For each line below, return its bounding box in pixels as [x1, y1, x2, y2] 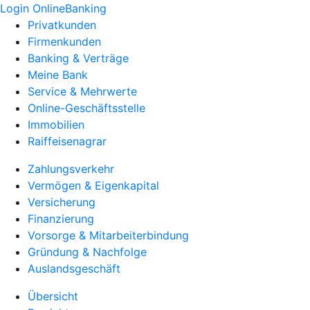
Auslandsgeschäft [28, 262, 120, 275]
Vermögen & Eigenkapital [28, 179, 159, 192]
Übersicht [28, 289, 78, 303]
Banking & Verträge [28, 51, 129, 65]
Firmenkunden [28, 35, 101, 48]
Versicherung [28, 195, 95, 209]
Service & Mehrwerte [28, 84, 137, 98]
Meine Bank [28, 68, 88, 82]
